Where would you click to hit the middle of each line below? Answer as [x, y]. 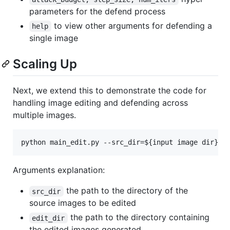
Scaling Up [45, 64]
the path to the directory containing [140, 217]
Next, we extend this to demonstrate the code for [110, 91]
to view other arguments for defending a [133, 26]
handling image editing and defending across [100, 103]
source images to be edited [83, 203]
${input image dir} [181, 142]
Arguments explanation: [59, 170]
